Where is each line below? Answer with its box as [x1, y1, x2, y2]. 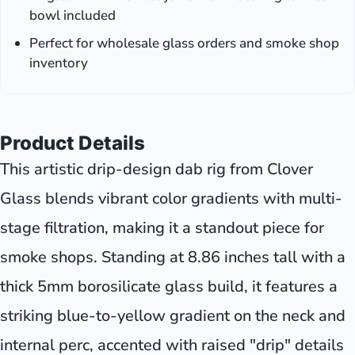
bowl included [29, 6, 116, 25]
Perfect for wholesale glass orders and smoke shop [29, 34, 339, 53]
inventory [29, 54, 88, 73]
